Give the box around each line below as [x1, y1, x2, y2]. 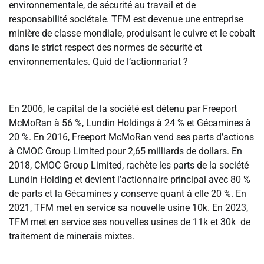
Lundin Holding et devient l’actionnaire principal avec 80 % [9, 174, 250, 186]
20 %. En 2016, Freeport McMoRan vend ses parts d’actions [9, 131, 254, 143]
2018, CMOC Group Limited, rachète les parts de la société [9, 160, 249, 171]
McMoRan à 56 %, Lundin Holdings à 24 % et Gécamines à [9, 117, 251, 129]
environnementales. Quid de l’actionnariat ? [9, 56, 188, 68]
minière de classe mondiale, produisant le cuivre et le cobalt [9, 28, 255, 39]
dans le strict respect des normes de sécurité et [9, 42, 202, 54]
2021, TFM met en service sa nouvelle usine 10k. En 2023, [9, 202, 248, 214]
